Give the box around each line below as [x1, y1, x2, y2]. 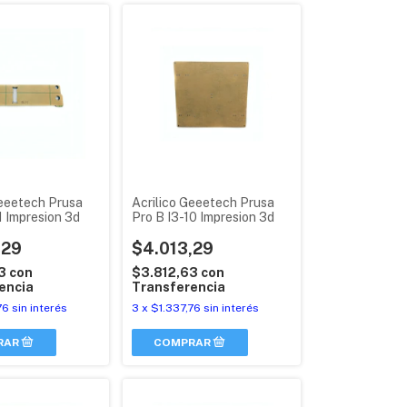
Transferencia [131, 279, 225, 294]
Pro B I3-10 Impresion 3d [131, 209, 275, 224]
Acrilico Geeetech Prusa [131, 194, 274, 210]
